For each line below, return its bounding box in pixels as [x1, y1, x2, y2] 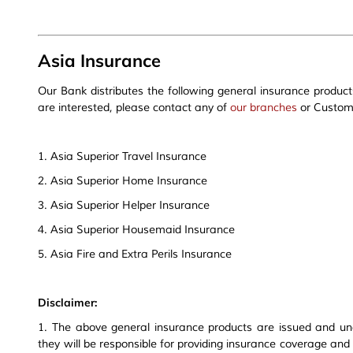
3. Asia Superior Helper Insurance [38, 199, 210, 213]
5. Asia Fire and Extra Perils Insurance [38, 247, 232, 262]
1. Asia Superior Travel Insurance [38, 150, 207, 164]
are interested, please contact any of [38, 101, 228, 115]
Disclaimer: [38, 295, 98, 310]
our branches [227, 101, 298, 115]
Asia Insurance [38, 50, 162, 72]
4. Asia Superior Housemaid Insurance [38, 223, 236, 237]
